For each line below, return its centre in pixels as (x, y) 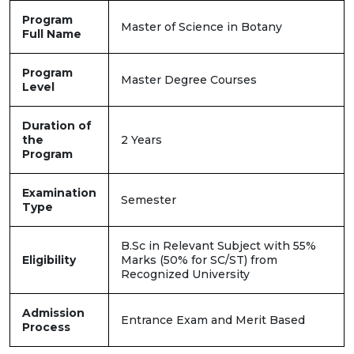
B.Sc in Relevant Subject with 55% (218, 246)
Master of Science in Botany (201, 27)
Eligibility (49, 260)
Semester (149, 200)
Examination (59, 193)
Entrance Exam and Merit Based (213, 320)
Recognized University (185, 275)
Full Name (52, 34)
